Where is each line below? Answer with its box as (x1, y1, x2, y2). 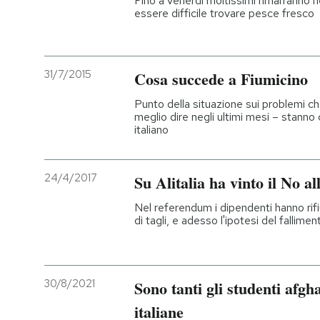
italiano (134, 121, 169, 137)
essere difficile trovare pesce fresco (134, 5, 314, 21)
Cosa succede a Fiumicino (134, 66, 308, 91)
